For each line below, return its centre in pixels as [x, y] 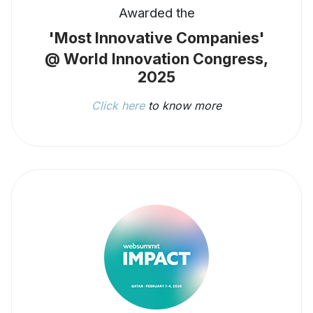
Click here [120, 106]
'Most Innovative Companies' [156, 38]
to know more [185, 106]
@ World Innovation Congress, [156, 59]
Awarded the [156, 13]
